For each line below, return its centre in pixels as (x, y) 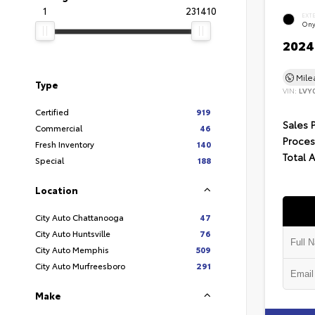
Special (50, 160)
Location (57, 190)
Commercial (59, 128)
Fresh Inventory (65, 144)
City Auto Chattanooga (79, 217)
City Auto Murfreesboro (80, 265)
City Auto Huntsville (73, 233)
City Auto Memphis (72, 249)
